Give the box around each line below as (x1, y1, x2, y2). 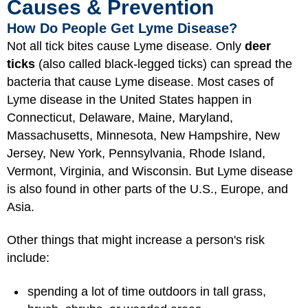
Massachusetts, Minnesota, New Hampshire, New (7, 128, 280, 142)
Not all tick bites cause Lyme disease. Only (7, 38, 245, 53)
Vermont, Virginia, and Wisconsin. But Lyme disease (7, 164, 293, 178)
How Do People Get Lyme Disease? (7, 20, 237, 36)
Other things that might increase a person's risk (7, 233, 265, 247)
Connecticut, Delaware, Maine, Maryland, (7, 110, 233, 124)
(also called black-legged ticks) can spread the (35, 56, 292, 71)
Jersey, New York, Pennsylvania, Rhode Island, (7, 146, 265, 160)
